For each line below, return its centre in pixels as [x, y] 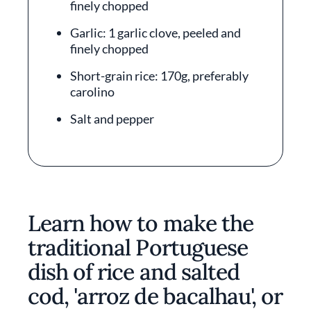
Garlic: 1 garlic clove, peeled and [155, 33]
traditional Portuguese [138, 247]
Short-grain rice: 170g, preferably [159, 76]
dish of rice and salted [134, 272]
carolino [92, 92]
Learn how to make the [141, 223]
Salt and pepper [112, 119]
